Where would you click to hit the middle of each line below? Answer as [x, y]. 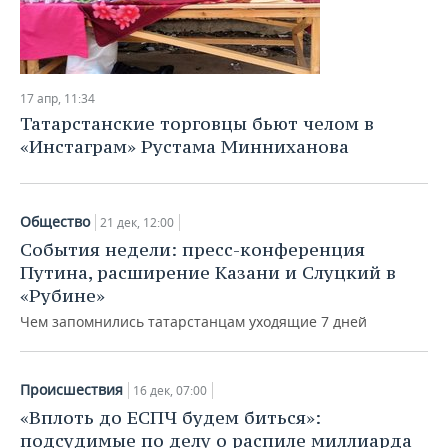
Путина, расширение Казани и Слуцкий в [208, 272]
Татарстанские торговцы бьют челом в [197, 123]
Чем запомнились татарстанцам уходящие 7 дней [193, 321]
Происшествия [71, 389]
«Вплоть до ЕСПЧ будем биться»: [170, 417]
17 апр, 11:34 [57, 98]
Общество [55, 221]
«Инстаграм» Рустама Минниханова [184, 146]
